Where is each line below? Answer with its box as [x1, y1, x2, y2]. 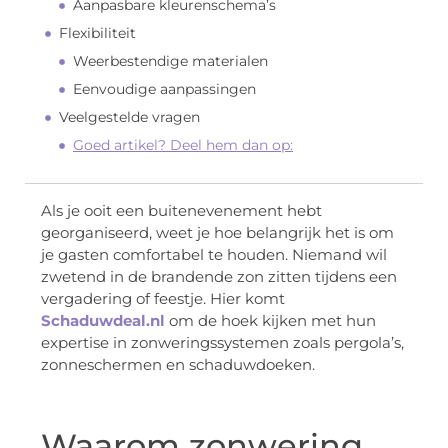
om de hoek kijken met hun [165, 311, 376, 331]
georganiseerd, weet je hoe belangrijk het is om [41, 223, 394, 243]
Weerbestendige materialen [73, 52, 268, 71]
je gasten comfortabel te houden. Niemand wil [41, 245, 387, 265]
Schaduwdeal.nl [41, 311, 165, 331]
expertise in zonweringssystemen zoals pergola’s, [41, 333, 404, 353]
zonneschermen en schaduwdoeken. [41, 355, 315, 375]
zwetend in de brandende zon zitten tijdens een [41, 267, 397, 287]
